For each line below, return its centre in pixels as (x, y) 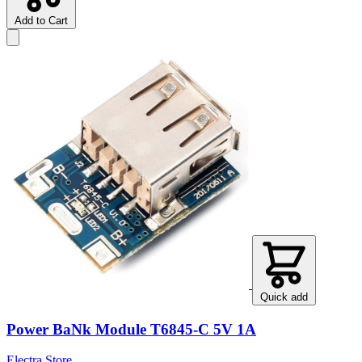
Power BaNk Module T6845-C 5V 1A (131, 329)
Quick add (284, 297)
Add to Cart (41, 21)
